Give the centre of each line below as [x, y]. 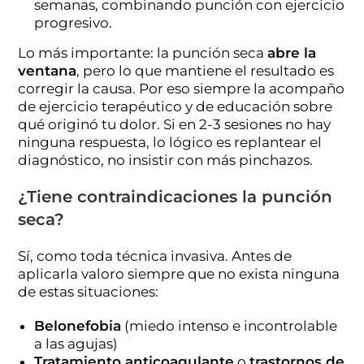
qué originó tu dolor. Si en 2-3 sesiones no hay [175, 124]
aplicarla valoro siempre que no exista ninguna [179, 273]
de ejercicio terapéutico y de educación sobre [175, 106]
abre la [292, 52]
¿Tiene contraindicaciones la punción [175, 196]
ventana [48, 70]
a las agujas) [76, 343]
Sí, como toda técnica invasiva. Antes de [155, 256]
